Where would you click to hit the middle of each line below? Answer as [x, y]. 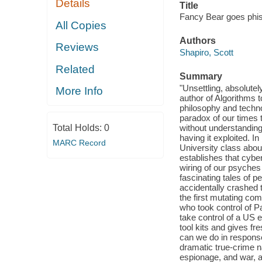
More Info [80, 91]
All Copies [81, 25]
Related [75, 69]
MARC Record [79, 142]
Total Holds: [78, 127]
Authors [197, 41]
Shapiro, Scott [206, 52]
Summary [201, 77]
